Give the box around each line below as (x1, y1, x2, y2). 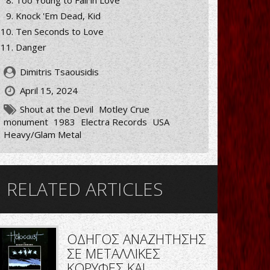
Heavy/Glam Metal (4, 128, 81, 141)
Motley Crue (99, 103, 149, 116)
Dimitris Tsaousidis (17, 66, 99, 78)
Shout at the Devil (20, 103, 93, 116)
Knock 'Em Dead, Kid (16, 10, 101, 22)
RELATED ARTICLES (7, 177, 163, 202)
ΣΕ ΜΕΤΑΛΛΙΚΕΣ (66, 244, 160, 263)
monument (4, 116, 48, 128)
